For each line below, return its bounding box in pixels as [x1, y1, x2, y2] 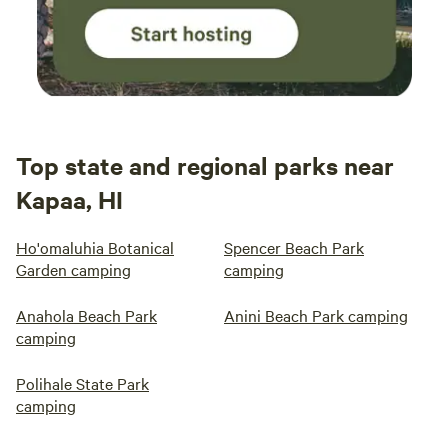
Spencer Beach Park [224, 236, 364, 259]
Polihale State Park [16, 372, 149, 395]
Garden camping [16, 258, 131, 281]
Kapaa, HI [16, 183, 123, 216]
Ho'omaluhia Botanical [16, 236, 174, 259]
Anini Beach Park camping [224, 304, 408, 327]
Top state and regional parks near [16, 149, 394, 182]
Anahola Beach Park [16, 304, 157, 327]
